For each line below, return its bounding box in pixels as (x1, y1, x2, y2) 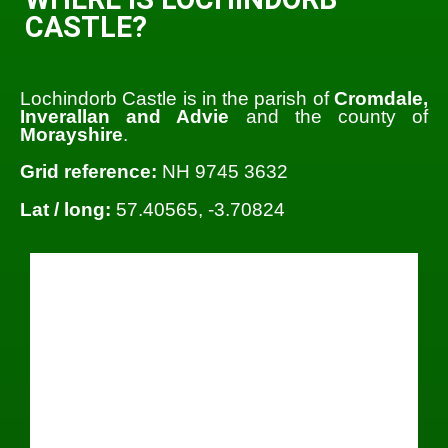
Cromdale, (334, 88, 428, 110)
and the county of (229, 106, 429, 128)
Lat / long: (20, 198, 111, 220)
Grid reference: (20, 161, 157, 183)
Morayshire (20, 124, 123, 146)
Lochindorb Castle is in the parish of (20, 88, 334, 110)
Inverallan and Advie (20, 106, 230, 128)
